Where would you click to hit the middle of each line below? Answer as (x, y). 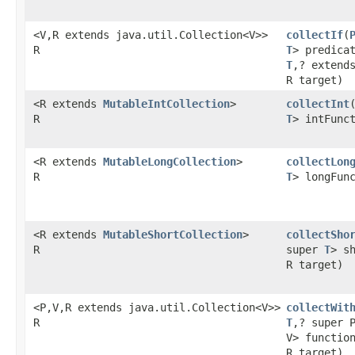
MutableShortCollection (173, 235)
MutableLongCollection (170, 162)
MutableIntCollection (166, 104)
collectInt (318, 104)
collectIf (315, 35)
